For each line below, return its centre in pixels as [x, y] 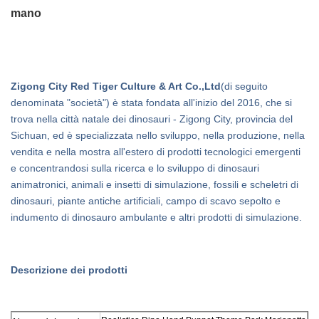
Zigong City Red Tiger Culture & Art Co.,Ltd [116, 86]
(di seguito [244, 86]
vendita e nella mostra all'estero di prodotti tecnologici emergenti [156, 152]
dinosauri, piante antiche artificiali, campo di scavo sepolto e [146, 201]
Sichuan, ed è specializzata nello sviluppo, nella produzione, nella [158, 135]
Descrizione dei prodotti [69, 270]
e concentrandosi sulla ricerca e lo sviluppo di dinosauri [135, 168]
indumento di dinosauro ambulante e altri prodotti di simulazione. [156, 217]
